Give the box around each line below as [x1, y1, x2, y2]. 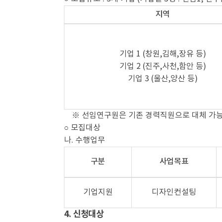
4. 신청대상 [64, 209, 104, 220]
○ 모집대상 [64, 123, 101, 132]
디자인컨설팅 [152, 188, 196, 197]
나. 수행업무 [64, 136, 105, 145]
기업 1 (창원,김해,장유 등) [119, 50, 206, 58]
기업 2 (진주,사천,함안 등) [119, 62, 206, 71]
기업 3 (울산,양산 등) [128, 74, 198, 83]
